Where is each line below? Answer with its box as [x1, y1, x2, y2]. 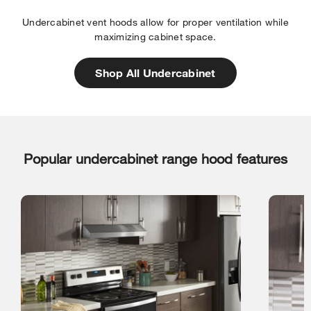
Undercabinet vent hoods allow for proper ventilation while [22, 16, 289, 28]
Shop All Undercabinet [95, 66, 216, 80]
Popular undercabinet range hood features [24, 151, 287, 167]
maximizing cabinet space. [94, 31, 217, 43]
